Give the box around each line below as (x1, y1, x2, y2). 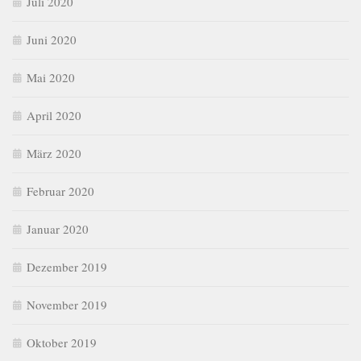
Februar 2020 (27, 183, 94, 200)
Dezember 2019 (27, 259, 107, 276)
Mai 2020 (27, 69, 75, 86)
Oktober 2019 (27, 334, 97, 351)
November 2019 (27, 297, 107, 313)
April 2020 (27, 107, 81, 124)
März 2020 (27, 145, 81, 162)
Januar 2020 (27, 221, 89, 238)
